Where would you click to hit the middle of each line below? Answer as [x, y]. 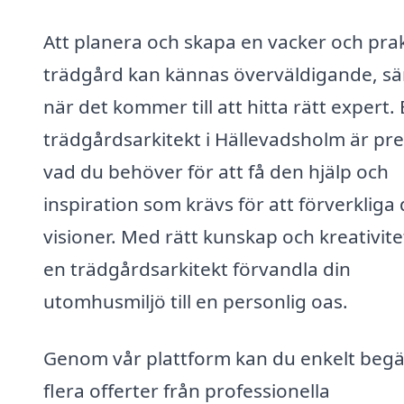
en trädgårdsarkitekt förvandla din [197, 268]
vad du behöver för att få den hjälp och [216, 171]
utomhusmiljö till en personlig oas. [196, 301]
